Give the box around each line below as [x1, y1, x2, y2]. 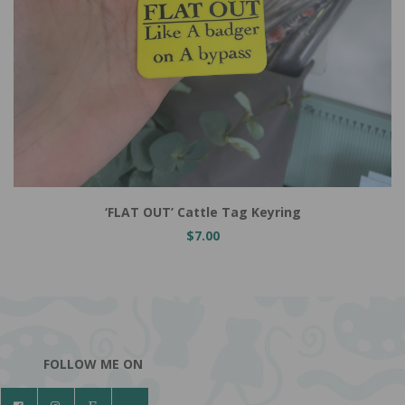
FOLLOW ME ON [42, 355, 143, 372]
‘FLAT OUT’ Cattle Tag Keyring [104, 203, 301, 221]
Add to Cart [32, 159, 99, 176]
